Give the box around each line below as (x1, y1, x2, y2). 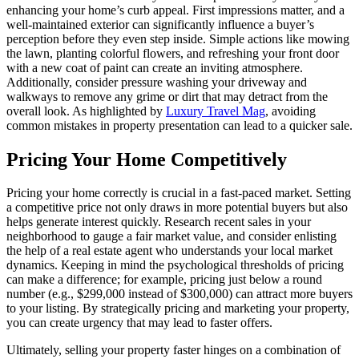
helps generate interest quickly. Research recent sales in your (6, 215, 311, 229)
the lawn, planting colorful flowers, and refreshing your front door (6, 46, 339, 60)
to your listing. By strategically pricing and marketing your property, (6, 301, 349, 316)
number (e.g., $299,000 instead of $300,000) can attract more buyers (6, 287, 353, 301)
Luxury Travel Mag (166, 103, 265, 118)
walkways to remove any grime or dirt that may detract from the (6, 89, 328, 103)
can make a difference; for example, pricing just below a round (6, 272, 322, 287)
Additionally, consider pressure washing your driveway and (6, 75, 307, 89)
